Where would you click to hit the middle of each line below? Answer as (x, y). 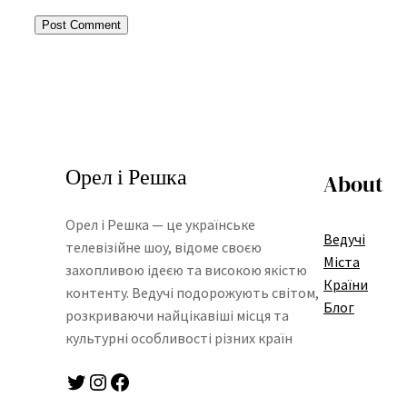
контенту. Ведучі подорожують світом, (192, 293)
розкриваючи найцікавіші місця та (177, 316)
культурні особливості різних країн (179, 338)
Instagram (95, 381)
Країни (346, 284)
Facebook (114, 381)
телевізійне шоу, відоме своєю (164, 248)
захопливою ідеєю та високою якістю (186, 270)
